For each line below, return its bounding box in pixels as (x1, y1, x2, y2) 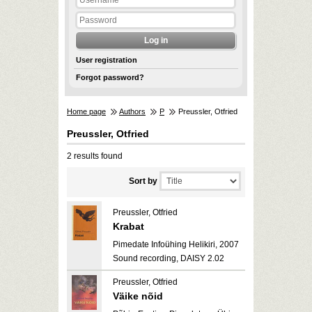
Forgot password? (75, 73, 144, 81)
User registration (75, 56, 137, 64)
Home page (67, 107, 106, 116)
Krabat (113, 221, 144, 232)
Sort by (129, 176, 157, 186)
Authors (119, 107, 146, 116)
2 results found (67, 151, 123, 161)
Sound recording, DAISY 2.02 (113, 253, 224, 263)
